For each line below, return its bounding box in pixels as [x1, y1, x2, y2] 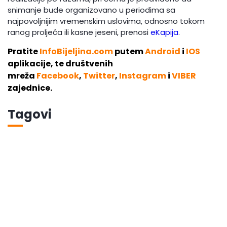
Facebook [36, 70, 80, 82]
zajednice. [8, 82, 53, 94]
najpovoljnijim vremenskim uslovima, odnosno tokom [8, 16, 205, 27]
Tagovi [8, 106, 52, 123]
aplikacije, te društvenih [8, 58, 113, 70]
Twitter [83, 70, 116, 82]
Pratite [8, 46, 40, 58]
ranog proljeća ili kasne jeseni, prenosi [8, 27, 151, 38]
